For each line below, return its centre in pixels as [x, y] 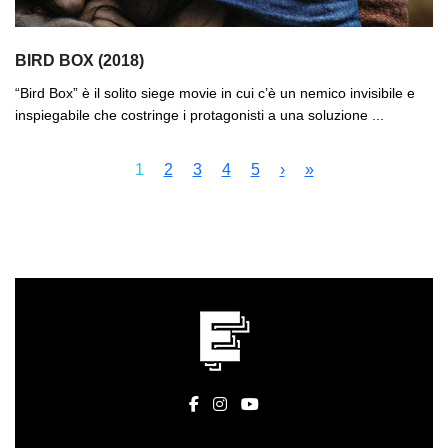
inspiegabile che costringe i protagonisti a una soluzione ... [199, 114]
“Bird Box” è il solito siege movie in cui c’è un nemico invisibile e [215, 92]
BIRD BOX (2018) [79, 60]
